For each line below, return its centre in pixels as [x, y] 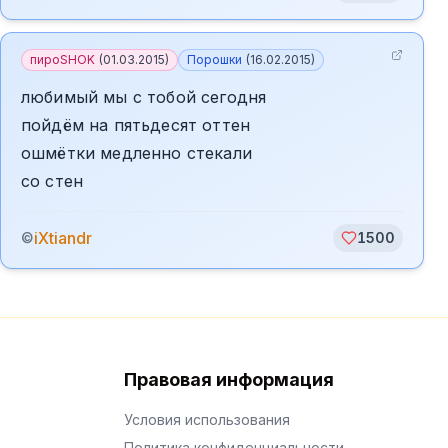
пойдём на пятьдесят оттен [135, 125]
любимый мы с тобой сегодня [144, 97]
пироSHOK [62, 59]
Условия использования [207, 419]
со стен [52, 181]
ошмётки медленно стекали [136, 153]
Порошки [214, 59]
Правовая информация [229, 379]
